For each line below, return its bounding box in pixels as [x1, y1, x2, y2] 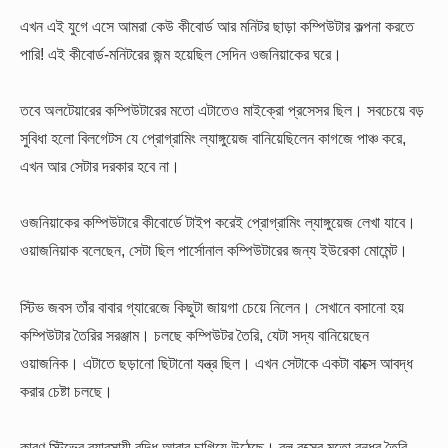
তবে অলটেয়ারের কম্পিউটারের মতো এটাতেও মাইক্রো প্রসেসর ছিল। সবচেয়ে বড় [20, 101, 424, 120]
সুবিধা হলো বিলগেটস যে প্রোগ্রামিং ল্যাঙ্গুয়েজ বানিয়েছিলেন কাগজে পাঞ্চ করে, [20, 129, 406, 148]
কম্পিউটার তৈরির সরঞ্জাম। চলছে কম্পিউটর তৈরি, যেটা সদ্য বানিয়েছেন [20, 325, 369, 344]
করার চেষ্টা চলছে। [20, 381, 113, 400]
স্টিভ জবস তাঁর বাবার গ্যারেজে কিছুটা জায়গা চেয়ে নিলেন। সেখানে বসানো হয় [20, 297, 404, 316]
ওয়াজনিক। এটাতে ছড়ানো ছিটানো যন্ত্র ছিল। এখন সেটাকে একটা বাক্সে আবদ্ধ [20, 353, 413, 372]
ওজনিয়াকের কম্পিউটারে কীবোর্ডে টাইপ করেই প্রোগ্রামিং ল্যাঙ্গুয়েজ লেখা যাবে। [20, 213, 416, 232]
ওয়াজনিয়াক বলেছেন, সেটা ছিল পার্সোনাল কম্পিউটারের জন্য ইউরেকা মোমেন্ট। [20, 241, 408, 260]
